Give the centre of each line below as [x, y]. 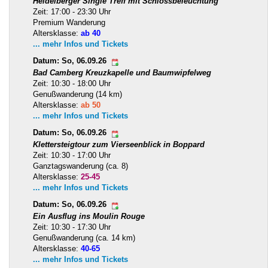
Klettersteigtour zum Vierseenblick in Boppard [119, 145]
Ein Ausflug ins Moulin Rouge [89, 217]
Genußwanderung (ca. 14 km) [84, 238]
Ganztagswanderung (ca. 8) [80, 166]
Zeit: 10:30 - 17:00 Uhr [72, 156]
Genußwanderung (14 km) [77, 95]
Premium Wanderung [69, 23]
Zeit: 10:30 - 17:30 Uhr [72, 227]
